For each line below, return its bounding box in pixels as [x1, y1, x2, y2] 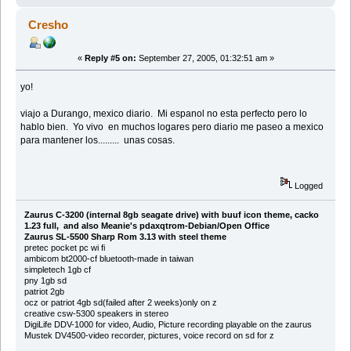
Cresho [28, 17, 69, 31]
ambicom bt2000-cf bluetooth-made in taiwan [24, 254, 194, 264]
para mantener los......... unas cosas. [20, 134, 175, 146]
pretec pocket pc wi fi [24, 243, 105, 253]
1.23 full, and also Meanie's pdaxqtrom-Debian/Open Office [24, 221, 270, 231]
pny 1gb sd [24, 276, 67, 286]
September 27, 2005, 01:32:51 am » [136, 52, 274, 63]
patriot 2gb [24, 287, 64, 297]
